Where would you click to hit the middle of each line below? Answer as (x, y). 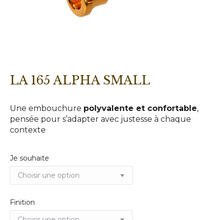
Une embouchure (47, 108)
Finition (22, 202)
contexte (28, 130)
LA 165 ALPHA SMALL (80, 80)
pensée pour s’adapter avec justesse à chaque (100, 119)
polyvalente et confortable (140, 108)
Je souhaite (29, 158)
